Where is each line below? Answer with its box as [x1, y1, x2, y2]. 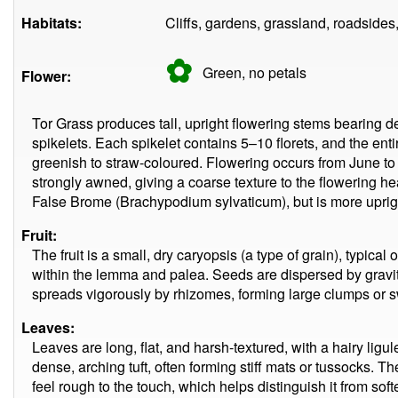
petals [268, 62, 306, 83]
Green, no [203, 62, 268, 83]
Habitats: [21, 12, 82, 33]
